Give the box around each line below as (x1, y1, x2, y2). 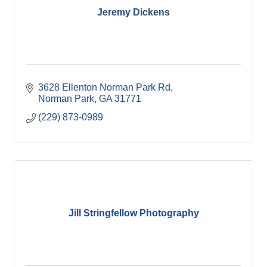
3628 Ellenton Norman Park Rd (38, 82, 170, 92)
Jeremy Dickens (97, 7, 170, 17)
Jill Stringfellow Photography (68, 207, 199, 218)
